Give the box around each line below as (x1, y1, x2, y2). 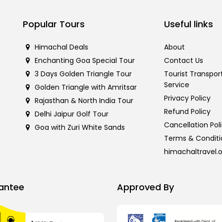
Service (164, 80, 189, 90)
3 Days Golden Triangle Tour (34, 69, 132, 79)
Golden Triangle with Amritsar (34, 82, 137, 92)
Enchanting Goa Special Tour (34, 55, 135, 65)
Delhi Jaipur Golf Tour (34, 109, 109, 119)
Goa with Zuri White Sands (34, 122, 125, 132)
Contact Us (164, 55, 203, 65)
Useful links (164, 18, 213, 30)
